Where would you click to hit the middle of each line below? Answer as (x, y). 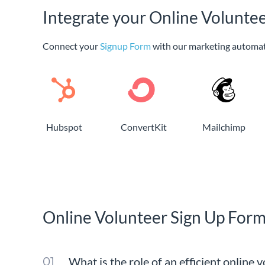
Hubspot (64, 127)
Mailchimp (224, 127)
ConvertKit (144, 127)
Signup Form (125, 46)
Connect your (71, 46)
